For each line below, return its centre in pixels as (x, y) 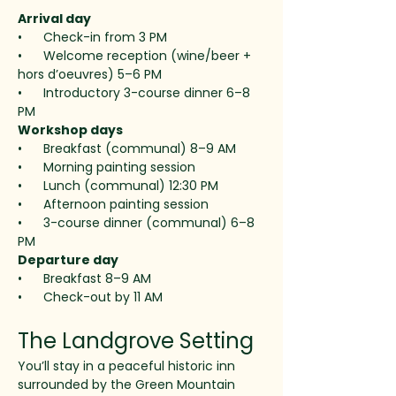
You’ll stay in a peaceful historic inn (128, 366)
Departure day (68, 260)
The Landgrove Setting (136, 341)
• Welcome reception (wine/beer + (136, 56)
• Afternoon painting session (113, 205)
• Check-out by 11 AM (90, 297)
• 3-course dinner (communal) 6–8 (138, 223)
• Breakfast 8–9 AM (84, 279)
